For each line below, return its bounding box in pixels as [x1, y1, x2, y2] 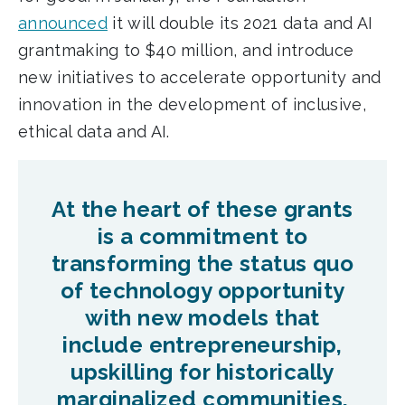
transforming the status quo [51, 250, 354, 278]
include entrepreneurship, [62, 332, 343, 359]
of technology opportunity [60, 278, 345, 305]
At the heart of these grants [52, 196, 353, 223]
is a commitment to [97, 223, 308, 250]
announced [18, 14, 108, 33]
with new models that [85, 305, 320, 332]
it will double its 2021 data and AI [107, 14, 373, 33]
